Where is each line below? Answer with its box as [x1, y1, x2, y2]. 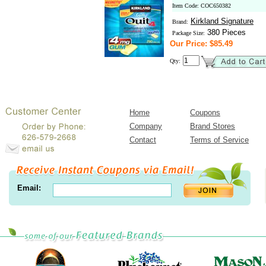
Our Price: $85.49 [170, 39, 233, 48]
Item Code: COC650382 [172, 2, 231, 9]
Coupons [190, 108, 220, 117]
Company [129, 122, 162, 131]
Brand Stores [190, 122, 235, 131]
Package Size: [172, 30, 205, 36]
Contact [129, 135, 156, 144]
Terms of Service [190, 135, 249, 144]
